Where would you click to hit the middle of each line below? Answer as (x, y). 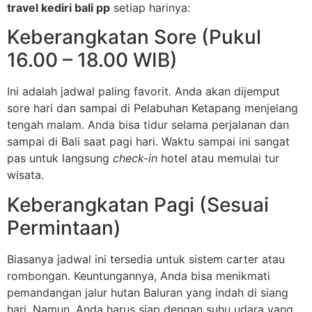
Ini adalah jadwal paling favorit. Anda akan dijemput (143, 92)
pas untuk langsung (60, 158)
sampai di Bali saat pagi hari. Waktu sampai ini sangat (148, 142)
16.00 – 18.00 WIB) (92, 60)
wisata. (25, 175)
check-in (135, 158)
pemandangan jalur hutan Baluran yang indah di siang (148, 292)
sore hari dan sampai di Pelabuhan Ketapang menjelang (153, 108)
